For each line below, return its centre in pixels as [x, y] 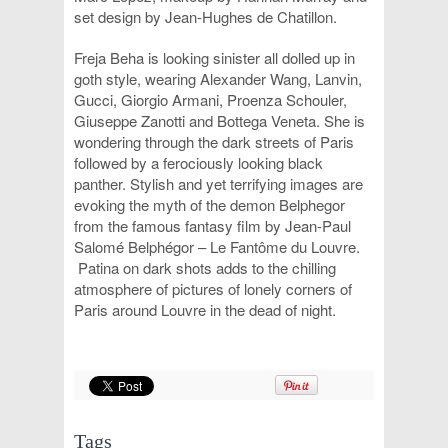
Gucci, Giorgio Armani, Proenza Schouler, [210, 99]
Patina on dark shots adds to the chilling [207, 267]
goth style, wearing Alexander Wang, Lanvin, [218, 78]
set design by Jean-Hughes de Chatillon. [205, 16]
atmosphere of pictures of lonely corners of [213, 288]
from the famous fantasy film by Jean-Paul [212, 225]
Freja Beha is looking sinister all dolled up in [214, 57]
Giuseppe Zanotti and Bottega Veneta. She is [219, 120]
